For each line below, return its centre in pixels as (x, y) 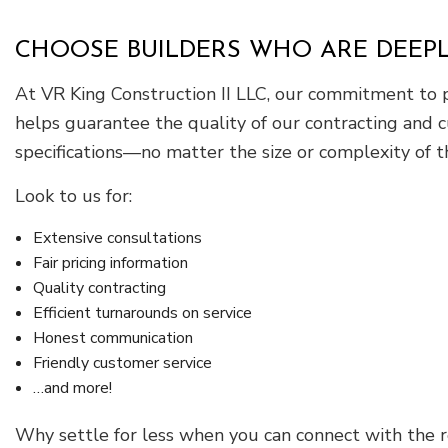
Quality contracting (99, 288)
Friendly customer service (122, 363)
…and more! (72, 388)
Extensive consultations (117, 238)
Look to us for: (73, 196)
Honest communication (112, 338)
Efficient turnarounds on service (142, 313)
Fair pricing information (110, 263)
